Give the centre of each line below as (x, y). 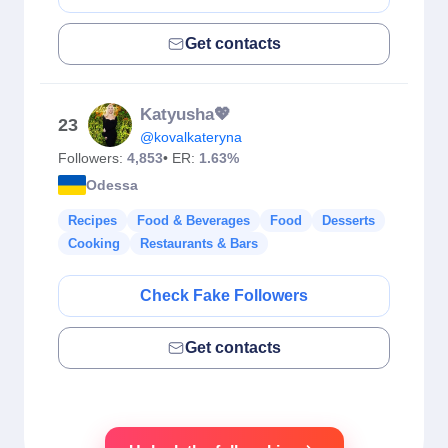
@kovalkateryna (191, 137)
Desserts (348, 220)
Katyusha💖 (185, 114)
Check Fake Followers (224, 295)
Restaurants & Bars (199, 243)
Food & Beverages (193, 220)
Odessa (112, 184)
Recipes (92, 220)
